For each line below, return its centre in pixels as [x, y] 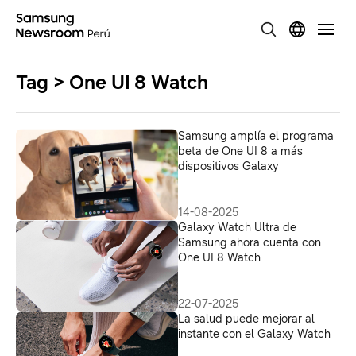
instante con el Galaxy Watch [254, 334]
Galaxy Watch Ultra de [237, 228]
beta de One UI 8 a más [240, 151]
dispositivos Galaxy [228, 166]
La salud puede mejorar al [246, 319]
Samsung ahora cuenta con [250, 243]
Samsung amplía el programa [256, 136]
